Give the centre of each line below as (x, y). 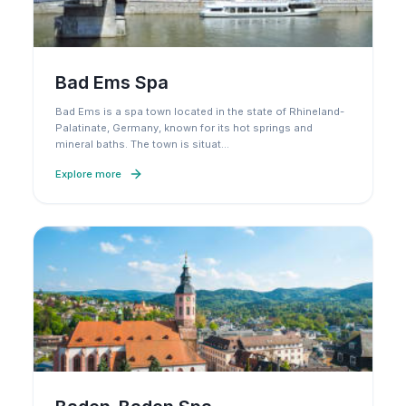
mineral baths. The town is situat (138, 144)
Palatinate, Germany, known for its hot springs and (184, 128)
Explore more (88, 174)
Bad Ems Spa (112, 82)
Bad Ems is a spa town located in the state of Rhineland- (200, 111)
